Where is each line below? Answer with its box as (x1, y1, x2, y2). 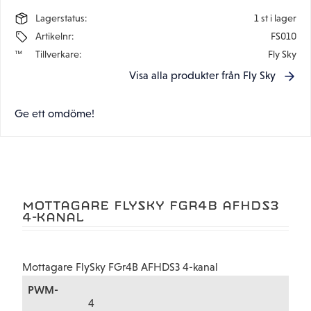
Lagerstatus (35, 12, 85, 24)
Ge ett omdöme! (15, 108, 94, 120)
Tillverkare (35, 48, 79, 60)
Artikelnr (35, 30, 72, 42)
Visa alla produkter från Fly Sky (128, 69, 276, 82)
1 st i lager (253, 12, 296, 24)
